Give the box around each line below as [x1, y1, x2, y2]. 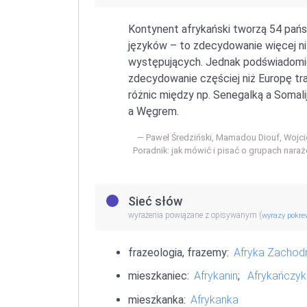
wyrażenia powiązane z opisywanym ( [128, 210, 262, 220]
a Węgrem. [128, 104, 179, 118]
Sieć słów [128, 193, 182, 208]
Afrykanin [194, 269, 238, 283]
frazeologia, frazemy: [128, 245, 229, 259]
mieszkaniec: [128, 269, 189, 283]
